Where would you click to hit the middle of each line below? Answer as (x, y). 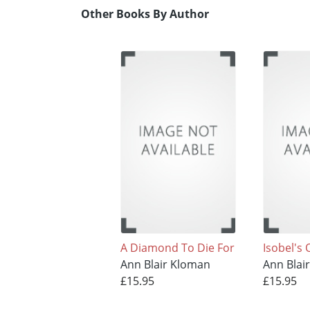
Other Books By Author (145, 14)
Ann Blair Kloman (165, 265)
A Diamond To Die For (177, 248)
